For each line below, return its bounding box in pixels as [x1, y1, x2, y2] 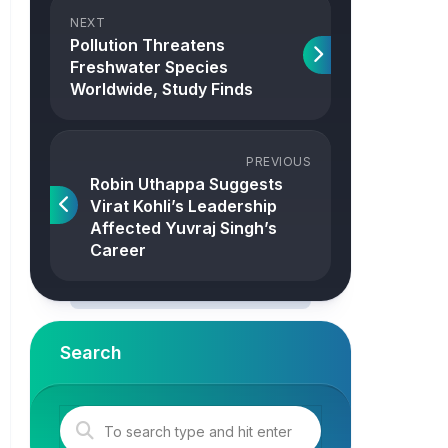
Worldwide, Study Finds [70, 79, 253, 99]
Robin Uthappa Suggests [90, 174, 283, 194]
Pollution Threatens [70, 35, 225, 55]
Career [90, 240, 146, 260]
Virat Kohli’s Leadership [90, 196, 277, 216]
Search [60, 342, 122, 363]
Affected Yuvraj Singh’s [90, 218, 277, 238]
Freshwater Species [70, 57, 228, 77]
